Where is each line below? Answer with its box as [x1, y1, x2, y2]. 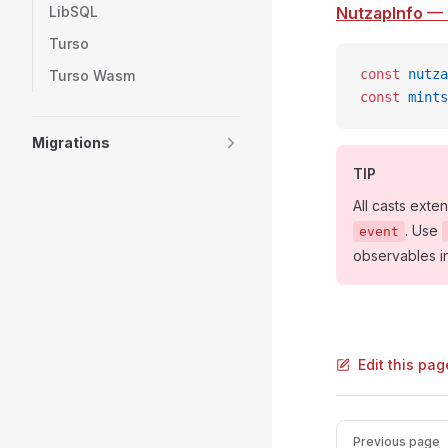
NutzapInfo [336, 3, 423, 23]
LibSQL [49, 3, 98, 20]
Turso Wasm [49, 67, 135, 84]
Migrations [32, 134, 110, 151]
